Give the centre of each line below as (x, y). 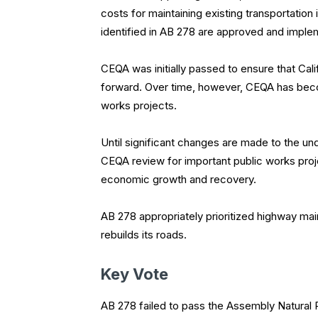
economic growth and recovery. (179, 180)
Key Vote (135, 274)
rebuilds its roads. (144, 235)
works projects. (139, 106)
